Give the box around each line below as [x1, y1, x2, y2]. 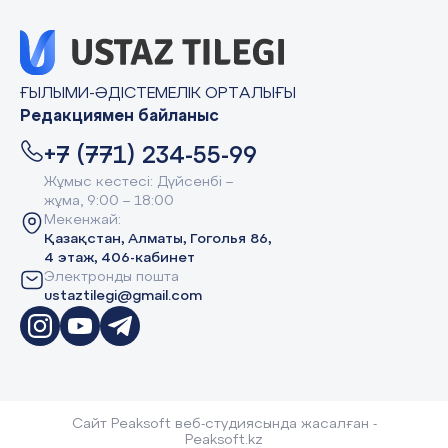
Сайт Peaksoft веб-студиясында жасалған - [71, 417, 377, 432]
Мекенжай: [44, 213, 121, 228]
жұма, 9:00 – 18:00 [44, 194, 174, 209]
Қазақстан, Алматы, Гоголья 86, [44, 232, 271, 247]
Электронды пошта [44, 270, 179, 285]
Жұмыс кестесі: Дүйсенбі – [44, 175, 233, 190]
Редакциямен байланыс [20, 109, 219, 126]
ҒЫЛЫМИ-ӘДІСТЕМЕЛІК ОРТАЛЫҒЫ [20, 86, 296, 103]
